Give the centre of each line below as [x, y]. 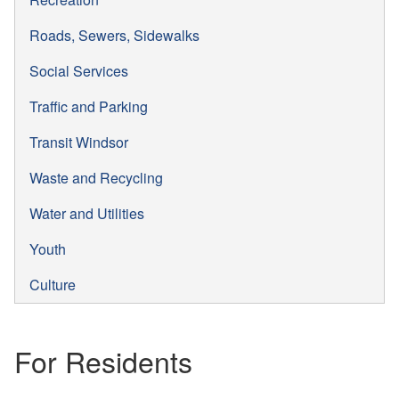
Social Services [79, 70]
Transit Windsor [79, 142]
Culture [53, 284]
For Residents [103, 360]
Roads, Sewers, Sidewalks [114, 35]
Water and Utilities [87, 213]
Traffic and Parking [89, 106]
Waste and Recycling [96, 177]
